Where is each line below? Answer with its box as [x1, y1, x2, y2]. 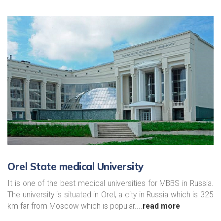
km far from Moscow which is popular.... [7, 201, 143, 211]
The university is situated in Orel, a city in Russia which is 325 [7, 190, 214, 199]
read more [143, 201, 180, 211]
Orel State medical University [7, 160, 144, 173]
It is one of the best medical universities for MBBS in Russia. [7, 179, 214, 188]
